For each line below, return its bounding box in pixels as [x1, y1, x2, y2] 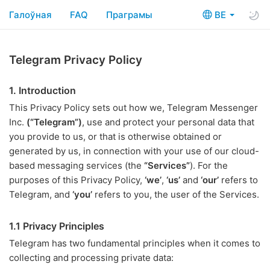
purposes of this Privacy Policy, [9, 174, 145, 186]
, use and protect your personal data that [82, 116, 254, 128]
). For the [190, 160, 228, 171]
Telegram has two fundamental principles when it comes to [9, 237, 260, 249]
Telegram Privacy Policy [9, 53, 142, 67]
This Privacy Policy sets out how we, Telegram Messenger [9, 102, 258, 113]
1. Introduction [9, 84, 76, 96]
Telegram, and [9, 189, 72, 200]
